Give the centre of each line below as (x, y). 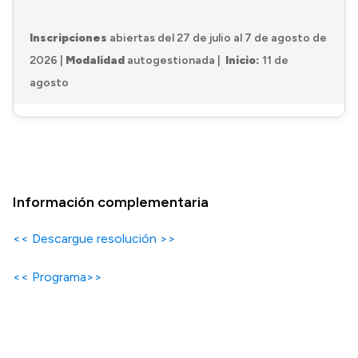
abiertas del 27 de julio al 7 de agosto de (217, 38)
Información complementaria (111, 202)
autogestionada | (175, 60)
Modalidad (95, 60)
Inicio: (243, 60)
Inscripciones (68, 38)
